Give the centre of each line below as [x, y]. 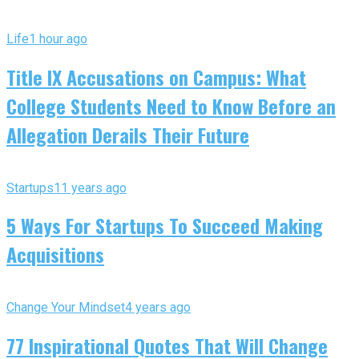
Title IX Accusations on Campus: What [156, 77]
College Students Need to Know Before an [171, 105]
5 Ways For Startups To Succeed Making [165, 226]
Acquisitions [55, 254]
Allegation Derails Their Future [128, 134]
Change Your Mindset [66, 308]
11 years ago [90, 188]
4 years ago [158, 308]
